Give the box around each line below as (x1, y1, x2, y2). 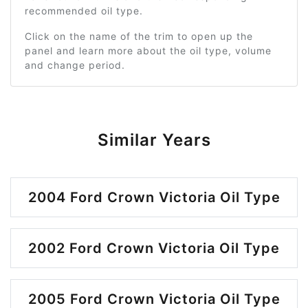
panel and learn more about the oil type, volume (25, 45, 272, 56)
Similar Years (97, 130, 211, 150)
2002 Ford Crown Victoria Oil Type (28, 240, 280, 256)
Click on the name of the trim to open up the (25, 30, 253, 42)
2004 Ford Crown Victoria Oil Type (27, 189, 280, 206)
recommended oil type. (25, 5, 143, 16)
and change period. (25, 59, 125, 71)
